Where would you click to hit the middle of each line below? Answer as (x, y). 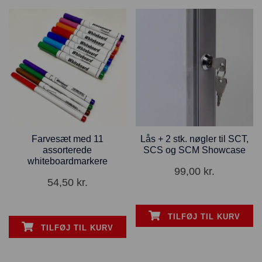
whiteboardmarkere (67, 161)
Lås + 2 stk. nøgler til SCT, (195, 139)
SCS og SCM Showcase (195, 150)
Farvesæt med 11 (67, 139)
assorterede (68, 150)
